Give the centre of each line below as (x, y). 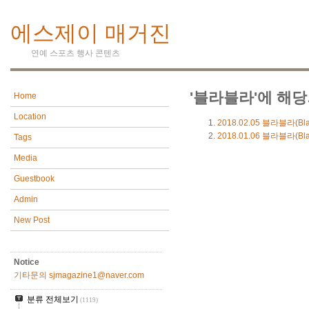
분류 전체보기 (53, 300)
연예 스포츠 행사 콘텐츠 (76, 53)
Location (30, 117)
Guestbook (34, 179)
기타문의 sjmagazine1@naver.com (79, 276)
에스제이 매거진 (91, 33)
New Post (32, 220)
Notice (27, 262)
